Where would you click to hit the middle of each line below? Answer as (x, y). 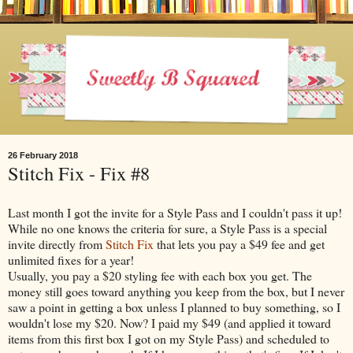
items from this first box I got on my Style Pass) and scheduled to (169, 338)
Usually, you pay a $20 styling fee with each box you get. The (160, 275)
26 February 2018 (43, 156)
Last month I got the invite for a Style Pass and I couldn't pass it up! (175, 212)
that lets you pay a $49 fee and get (239, 243)
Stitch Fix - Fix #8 (79, 173)
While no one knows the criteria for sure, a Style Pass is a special (167, 228)
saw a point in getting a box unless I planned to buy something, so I (174, 307)
